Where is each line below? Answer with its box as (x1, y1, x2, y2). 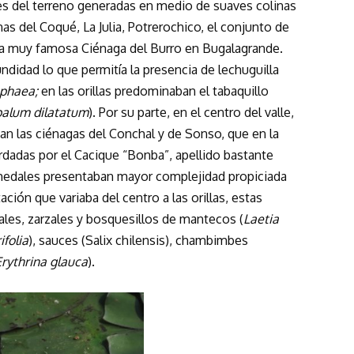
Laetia (243, 210, 279, 227)
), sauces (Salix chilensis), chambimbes (28, 232, 248, 248)
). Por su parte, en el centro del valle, (88, 104, 294, 120)
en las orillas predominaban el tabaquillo (38, 82, 269, 99)
